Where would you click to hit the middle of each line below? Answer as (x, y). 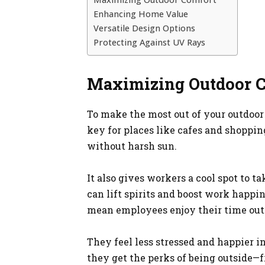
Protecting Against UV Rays (149, 42)
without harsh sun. (132, 146)
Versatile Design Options (144, 28)
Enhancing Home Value (141, 14)
